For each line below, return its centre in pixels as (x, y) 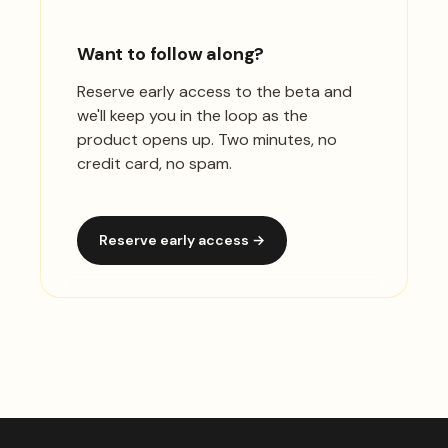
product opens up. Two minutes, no (207, 139)
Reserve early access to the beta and (214, 91)
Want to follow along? (171, 53)
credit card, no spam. (154, 163)
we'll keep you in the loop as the (192, 115)
